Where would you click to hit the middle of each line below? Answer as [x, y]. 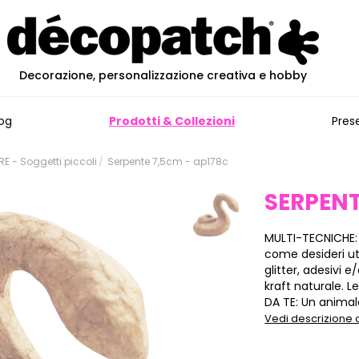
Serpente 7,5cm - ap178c [168, 161]
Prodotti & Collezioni [171, 121]
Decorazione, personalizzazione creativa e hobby [163, 75]
